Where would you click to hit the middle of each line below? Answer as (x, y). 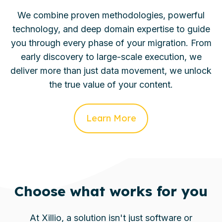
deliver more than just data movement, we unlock (111, 70)
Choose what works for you (111, 191)
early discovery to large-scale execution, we (111, 56)
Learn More (111, 118)
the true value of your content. (111, 84)
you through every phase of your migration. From (111, 43)
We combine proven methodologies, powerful (111, 15)
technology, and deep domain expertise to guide (111, 29)
